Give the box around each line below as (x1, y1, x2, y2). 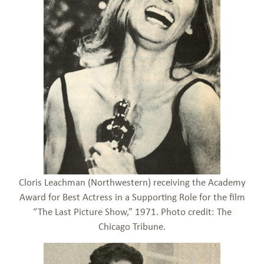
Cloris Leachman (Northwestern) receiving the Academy (18, 175, 246, 189)
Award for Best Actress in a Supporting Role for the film (19, 190, 245, 204)
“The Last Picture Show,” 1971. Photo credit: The (32, 204, 232, 219)
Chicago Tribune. (98, 219, 166, 233)
